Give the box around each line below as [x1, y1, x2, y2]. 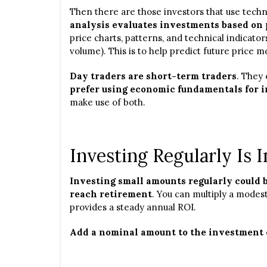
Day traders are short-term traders [70, 70, 237, 82]
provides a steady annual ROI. [70, 201, 196, 213]
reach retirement [70, 188, 152, 200]
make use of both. [70, 97, 145, 108]
